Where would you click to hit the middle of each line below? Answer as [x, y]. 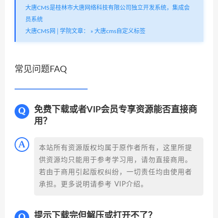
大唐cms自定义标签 [120, 31]
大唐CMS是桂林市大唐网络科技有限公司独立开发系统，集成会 [108, 8]
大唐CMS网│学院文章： [57, 31]
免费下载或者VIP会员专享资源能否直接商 [116, 110]
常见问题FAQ [41, 70]
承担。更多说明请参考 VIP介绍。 [93, 184]
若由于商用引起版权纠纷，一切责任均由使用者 [116, 172]
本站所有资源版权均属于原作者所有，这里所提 [116, 148]
